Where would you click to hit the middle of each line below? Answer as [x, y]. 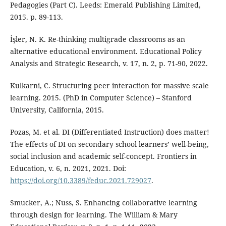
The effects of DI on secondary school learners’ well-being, [109, 144]
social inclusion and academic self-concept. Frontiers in [103, 156]
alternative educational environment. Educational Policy [106, 51]
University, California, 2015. [57, 109]
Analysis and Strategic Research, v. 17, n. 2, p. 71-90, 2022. [109, 63]
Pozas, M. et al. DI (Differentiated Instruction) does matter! [109, 132]
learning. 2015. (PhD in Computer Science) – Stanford [101, 97]
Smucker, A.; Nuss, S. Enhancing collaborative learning [103, 202]
